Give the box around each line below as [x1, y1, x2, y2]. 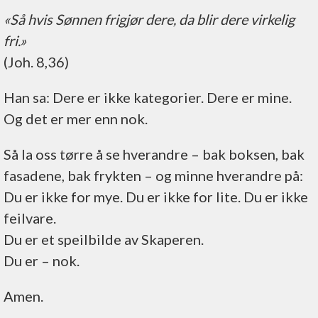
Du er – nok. [4, 252, 79, 269]
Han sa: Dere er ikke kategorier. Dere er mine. [4, 89, 292, 106]
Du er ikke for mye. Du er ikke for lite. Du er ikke [4, 188, 308, 205]
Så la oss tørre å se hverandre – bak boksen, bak [4, 146, 305, 163]
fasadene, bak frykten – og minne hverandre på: [4, 167, 303, 184]
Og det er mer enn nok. [4, 110, 148, 127]
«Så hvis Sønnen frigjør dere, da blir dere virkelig [4, 11, 295, 28]
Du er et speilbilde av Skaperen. [4, 231, 204, 248]
